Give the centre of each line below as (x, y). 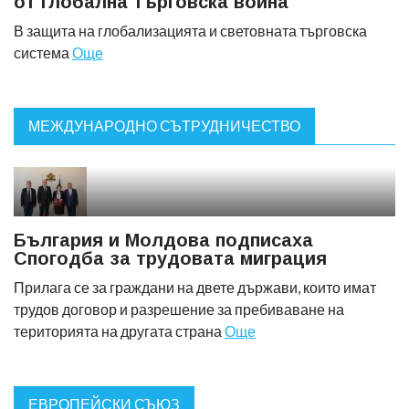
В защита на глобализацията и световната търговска (190, 31)
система (43, 52)
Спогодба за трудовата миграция (170, 258)
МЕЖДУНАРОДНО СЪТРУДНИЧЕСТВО (164, 126)
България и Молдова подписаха (163, 240)
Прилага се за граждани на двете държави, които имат (195, 287)
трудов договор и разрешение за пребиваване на (179, 309)
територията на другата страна (119, 331)
